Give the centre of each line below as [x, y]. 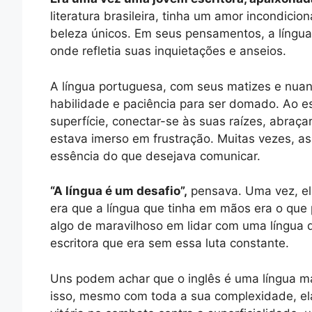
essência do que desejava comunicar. [155, 156]
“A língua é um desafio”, [119, 191]
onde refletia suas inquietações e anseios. [168, 51]
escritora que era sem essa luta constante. [170, 243]
